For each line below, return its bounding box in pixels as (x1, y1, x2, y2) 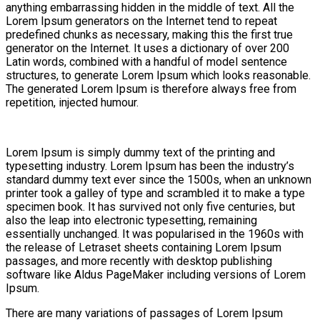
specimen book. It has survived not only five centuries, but (6, 199, 295, 214)
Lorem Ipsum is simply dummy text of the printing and (6, 145, 275, 159)
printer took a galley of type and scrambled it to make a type (6, 186, 305, 200)
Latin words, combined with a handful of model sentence (6, 54, 287, 69)
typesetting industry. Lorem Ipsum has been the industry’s (6, 159, 294, 173)
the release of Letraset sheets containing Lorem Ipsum (6, 240, 281, 254)
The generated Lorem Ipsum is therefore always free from (6, 81, 296, 96)
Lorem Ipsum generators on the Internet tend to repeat (6, 14, 277, 28)
